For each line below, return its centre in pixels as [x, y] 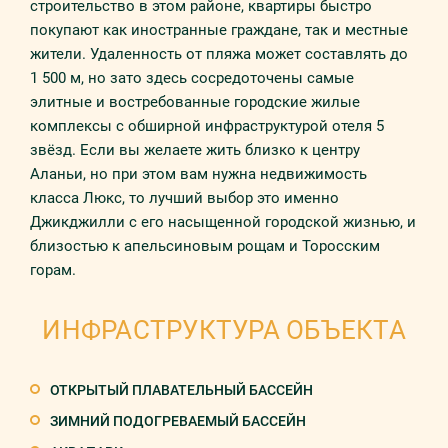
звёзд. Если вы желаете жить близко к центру [195, 150]
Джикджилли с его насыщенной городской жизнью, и [223, 222]
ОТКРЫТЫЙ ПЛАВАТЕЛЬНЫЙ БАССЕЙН [181, 390]
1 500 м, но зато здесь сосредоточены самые [192, 78]
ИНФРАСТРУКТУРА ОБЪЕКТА [224, 330]
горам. [53, 270]
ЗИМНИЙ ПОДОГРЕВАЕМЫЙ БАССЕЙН [178, 421]
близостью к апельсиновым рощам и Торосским [205, 246]
